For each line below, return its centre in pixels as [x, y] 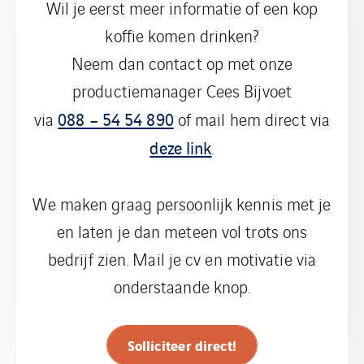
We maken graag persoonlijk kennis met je [182, 204]
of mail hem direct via [252, 119]
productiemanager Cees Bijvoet [182, 91]
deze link [181, 147]
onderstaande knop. [182, 286]
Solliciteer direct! [182, 345]
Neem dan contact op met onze [182, 63]
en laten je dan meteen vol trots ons [182, 231]
